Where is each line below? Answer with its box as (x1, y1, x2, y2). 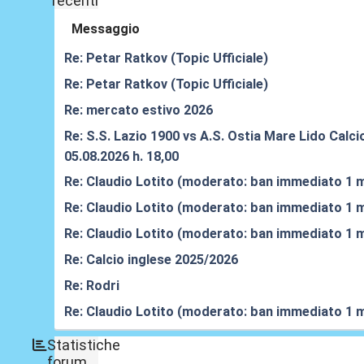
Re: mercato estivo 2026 (64, 102, 214, 119)
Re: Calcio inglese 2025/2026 (64, 252, 239, 268)
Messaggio (71, 21, 141, 37)
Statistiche (47, 336, 121, 353)
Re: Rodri (64, 278, 120, 294)
